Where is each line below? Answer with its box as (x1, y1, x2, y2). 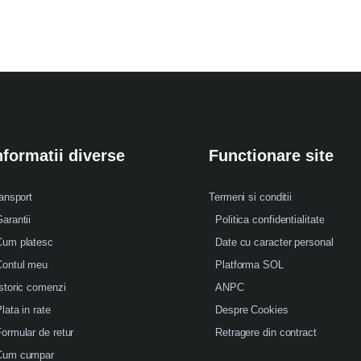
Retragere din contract (215, 326, 317, 338)
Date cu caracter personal (215, 236, 334, 248)
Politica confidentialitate (215, 214, 325, 226)
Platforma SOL (215, 259, 284, 271)
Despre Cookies (215, 304, 288, 316)
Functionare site (209, 147, 334, 164)
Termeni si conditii (209, 191, 293, 203)
